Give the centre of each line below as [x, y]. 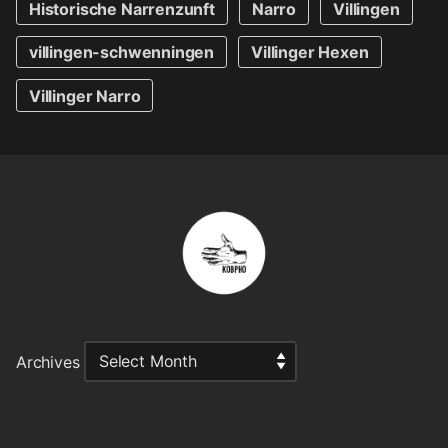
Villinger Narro [85, 95]
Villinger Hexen [310, 52]
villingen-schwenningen [122, 52]
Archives [48, 361]
